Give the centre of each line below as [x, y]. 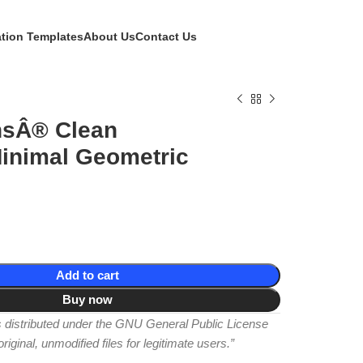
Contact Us [166, 36]
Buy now [88, 299]
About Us [109, 36]
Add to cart [88, 275]
